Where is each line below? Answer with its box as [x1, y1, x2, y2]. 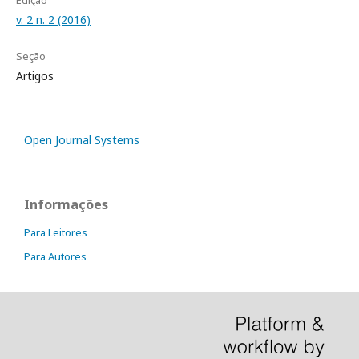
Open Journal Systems [24, 132, 139, 148]
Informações [24, 196, 108, 214]
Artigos [16, 68, 54, 84]
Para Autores [24, 249, 87, 264]
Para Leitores [24, 225, 87, 240]
